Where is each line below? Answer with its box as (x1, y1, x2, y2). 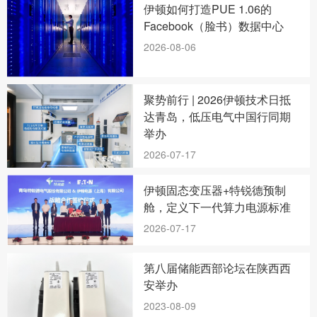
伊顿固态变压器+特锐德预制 (144, 182, 287, 199)
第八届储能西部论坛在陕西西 (144, 259, 292, 276)
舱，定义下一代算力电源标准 (144, 199, 292, 216)
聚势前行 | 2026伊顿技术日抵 (144, 91, 292, 108)
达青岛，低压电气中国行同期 (144, 108, 292, 125)
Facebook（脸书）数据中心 (144, 17, 284, 34)
